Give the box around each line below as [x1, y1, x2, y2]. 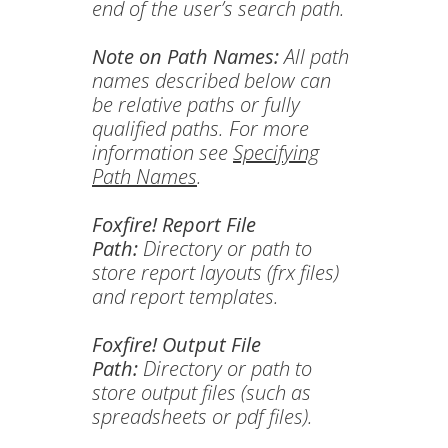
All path [284, 43, 349, 70]
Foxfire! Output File [92, 331, 261, 358]
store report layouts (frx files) [92, 259, 339, 286]
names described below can [92, 67, 331, 94]
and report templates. [92, 283, 279, 310]
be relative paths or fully [92, 91, 300, 118]
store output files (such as [92, 379, 311, 406]
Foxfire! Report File [92, 211, 256, 238]
